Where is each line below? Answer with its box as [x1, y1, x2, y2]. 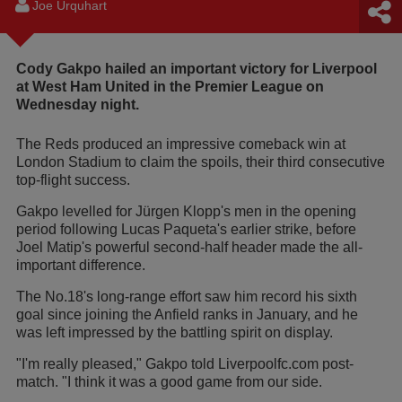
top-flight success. [16, 171, 130, 188]
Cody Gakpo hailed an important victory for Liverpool [16, 60, 377, 76]
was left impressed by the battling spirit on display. [16, 324, 333, 340]
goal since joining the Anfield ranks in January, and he [16, 306, 358, 322]
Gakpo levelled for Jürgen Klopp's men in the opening [16, 203, 356, 219]
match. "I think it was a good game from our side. [16, 373, 322, 389]
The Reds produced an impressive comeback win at [16, 135, 345, 152]
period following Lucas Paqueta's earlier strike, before [16, 221, 356, 237]
